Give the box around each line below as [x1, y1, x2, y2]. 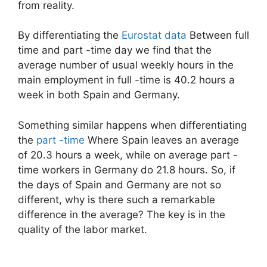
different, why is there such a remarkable [18, 193, 215, 206]
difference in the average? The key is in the [18, 208, 225, 221]
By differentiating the [18, 29, 122, 42]
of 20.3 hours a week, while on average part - [18, 148, 238, 161]
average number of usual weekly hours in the [18, 59, 234, 72]
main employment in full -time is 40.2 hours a [18, 74, 235, 86]
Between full [187, 29, 249, 42]
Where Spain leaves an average [85, 133, 239, 146]
